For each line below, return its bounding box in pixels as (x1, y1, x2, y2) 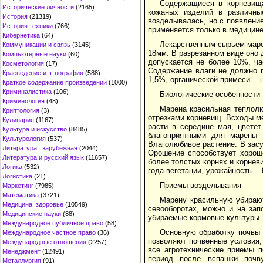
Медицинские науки (2, 210, 61, 217)
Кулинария (2, 116, 34, 123)
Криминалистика (2, 88, 52, 95)
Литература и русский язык (2, 154, 84, 161)
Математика (2, 191, 39, 198)
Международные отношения (2, 238, 86, 245)
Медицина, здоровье (2, 201, 63, 208)
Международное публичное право (2, 220, 103, 227)
